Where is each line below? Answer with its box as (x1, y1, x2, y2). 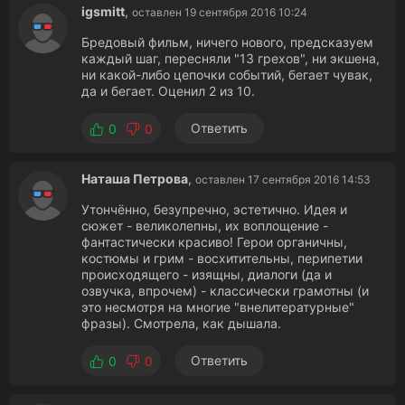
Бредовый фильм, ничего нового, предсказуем (81, 34, 373, 50)
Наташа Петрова (81, 171, 188, 186)
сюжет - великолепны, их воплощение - (81, 218, 328, 233)
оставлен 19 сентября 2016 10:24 (132, 5, 307, 19)
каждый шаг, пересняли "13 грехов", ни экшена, (81, 51, 380, 66)
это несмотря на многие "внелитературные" (81, 299, 354, 315)
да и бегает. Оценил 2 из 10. (81, 83, 255, 99)
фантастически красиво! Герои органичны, (81, 234, 347, 250)
